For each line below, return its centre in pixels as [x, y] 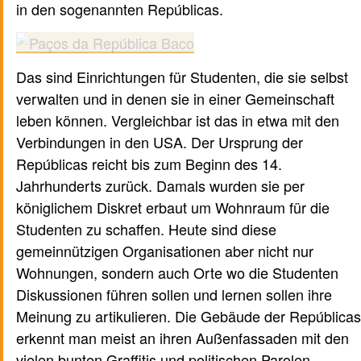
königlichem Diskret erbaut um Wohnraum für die [173, 207]
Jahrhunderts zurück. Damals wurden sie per [160, 186]
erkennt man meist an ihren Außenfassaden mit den [183, 338]
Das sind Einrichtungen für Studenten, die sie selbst [182, 77]
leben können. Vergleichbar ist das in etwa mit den [178, 120]
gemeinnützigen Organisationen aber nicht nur [165, 251]
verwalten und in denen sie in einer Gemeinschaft [175, 99]
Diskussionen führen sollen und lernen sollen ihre [174, 295]
